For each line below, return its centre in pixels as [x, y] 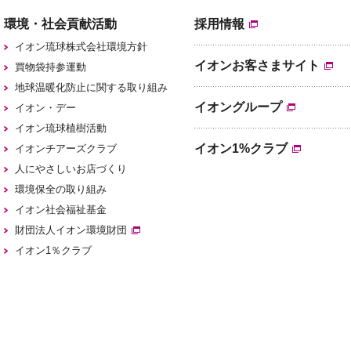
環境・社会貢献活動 [60, 24]
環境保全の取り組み [60, 190]
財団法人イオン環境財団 [71, 230]
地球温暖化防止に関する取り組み [91, 88]
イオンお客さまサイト [257, 66]
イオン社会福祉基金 [60, 210]
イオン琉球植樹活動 [60, 128]
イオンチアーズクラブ [65, 149]
